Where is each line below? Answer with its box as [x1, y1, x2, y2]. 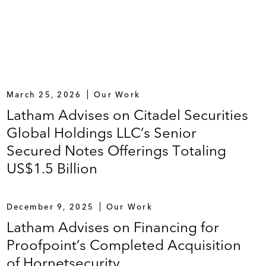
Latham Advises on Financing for [6, 218, 219, 236]
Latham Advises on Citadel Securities [6, 106, 248, 123]
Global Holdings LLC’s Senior [6, 124, 197, 141]
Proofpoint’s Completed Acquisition [6, 236, 241, 254]
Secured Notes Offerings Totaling [6, 142, 226, 159]
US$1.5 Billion [6, 160, 97, 177]
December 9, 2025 [6, 202, 94, 211]
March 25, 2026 [6, 90, 82, 99]
